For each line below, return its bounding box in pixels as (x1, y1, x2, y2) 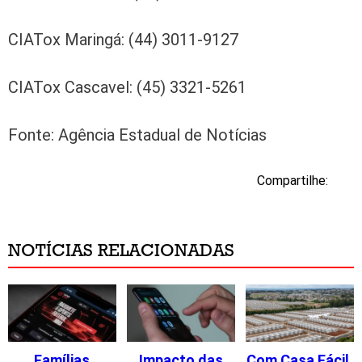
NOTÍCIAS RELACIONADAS (8, 239, 234, 260)
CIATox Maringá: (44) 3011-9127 (8, 29, 238, 49)
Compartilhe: (257, 172, 328, 188)
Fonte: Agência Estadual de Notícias (8, 124, 267, 145)
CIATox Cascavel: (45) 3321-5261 (8, 77, 246, 97)
